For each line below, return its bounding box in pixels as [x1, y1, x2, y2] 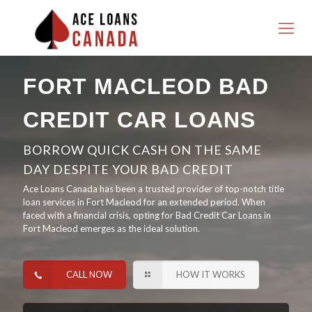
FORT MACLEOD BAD [23, 74, 269, 99]
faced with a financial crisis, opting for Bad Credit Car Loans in [23, 210, 271, 221]
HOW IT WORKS [176, 269, 246, 280]
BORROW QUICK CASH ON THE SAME [23, 142, 262, 157]
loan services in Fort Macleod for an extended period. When [23, 196, 265, 208]
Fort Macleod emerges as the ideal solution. [23, 223, 200, 234]
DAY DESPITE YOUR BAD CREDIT [23, 162, 233, 177]
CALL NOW [66, 269, 113, 280]
